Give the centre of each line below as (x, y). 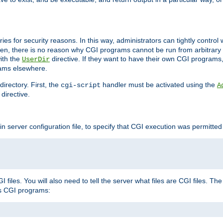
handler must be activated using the (159, 85)
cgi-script (81, 85)
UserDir (36, 59)
